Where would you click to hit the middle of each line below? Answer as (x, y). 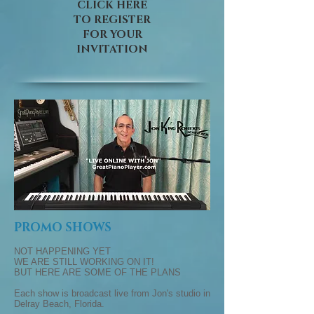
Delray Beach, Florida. (59, 304)
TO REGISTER (112, 20)
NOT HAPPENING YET (62, 251)
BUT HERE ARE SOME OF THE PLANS (97, 272)
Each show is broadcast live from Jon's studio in (112, 293)
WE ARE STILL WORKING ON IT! (84, 262)
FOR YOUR (112, 35)
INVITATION (112, 49)
